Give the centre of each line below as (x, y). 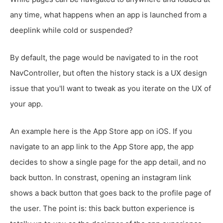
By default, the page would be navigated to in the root (104, 58)
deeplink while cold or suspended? (71, 30)
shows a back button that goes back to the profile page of (111, 193)
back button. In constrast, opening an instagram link (101, 178)
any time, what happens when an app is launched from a (108, 15)
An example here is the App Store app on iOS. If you (101, 131)
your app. (26, 104)
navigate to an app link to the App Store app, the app (102, 147)
